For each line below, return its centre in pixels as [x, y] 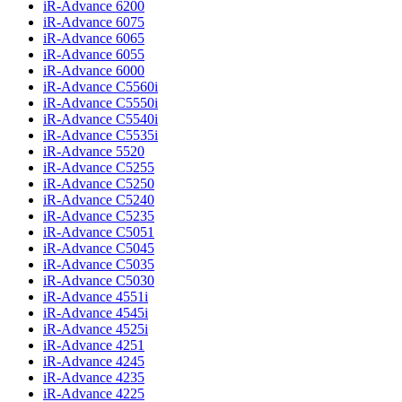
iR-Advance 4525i [96, 328]
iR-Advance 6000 [94, 70]
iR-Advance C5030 [99, 280]
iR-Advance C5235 [99, 215]
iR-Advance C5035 [99, 264]
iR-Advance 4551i [96, 296]
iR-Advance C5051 [99, 232]
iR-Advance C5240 [99, 199]
